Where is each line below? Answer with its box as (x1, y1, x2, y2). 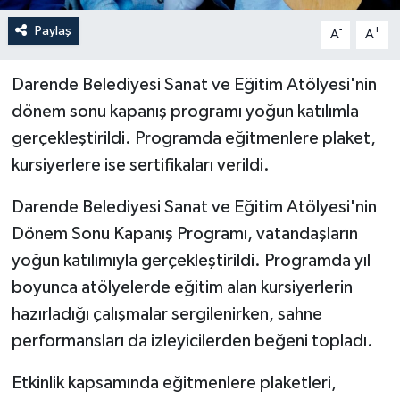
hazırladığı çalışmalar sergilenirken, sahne (11, 304, 322, 323)
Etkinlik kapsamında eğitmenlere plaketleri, (11, 373, 337, 392)
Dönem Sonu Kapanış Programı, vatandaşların (11, 224, 358, 243)
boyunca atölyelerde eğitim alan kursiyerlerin (11, 278, 353, 296)
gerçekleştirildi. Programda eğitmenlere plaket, (11, 129, 376, 147)
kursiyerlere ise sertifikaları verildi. (11, 155, 270, 174)
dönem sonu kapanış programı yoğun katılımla (11, 102, 359, 121)
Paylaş (34, 23, 71, 37)
